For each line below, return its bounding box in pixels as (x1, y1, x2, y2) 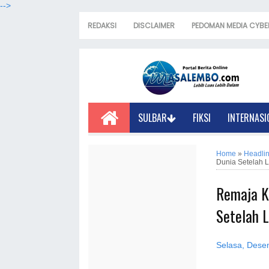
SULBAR (138, 110, 168, 125)
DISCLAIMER (133, 20, 175, 31)
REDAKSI (88, 20, 116, 31)
